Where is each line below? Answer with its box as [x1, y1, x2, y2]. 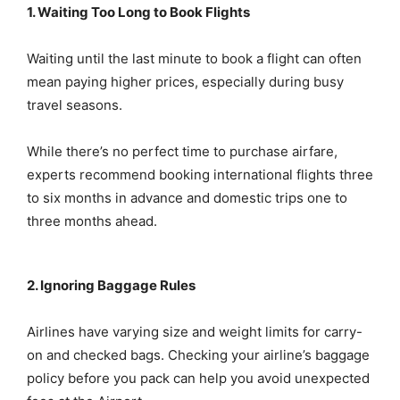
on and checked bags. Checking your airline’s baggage [27, 346, 370, 364]
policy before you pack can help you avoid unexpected [27, 370, 370, 387]
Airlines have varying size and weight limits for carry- [27, 323, 362, 341]
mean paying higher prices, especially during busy [27, 73, 344, 91]
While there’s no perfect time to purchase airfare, [27, 143, 337, 161]
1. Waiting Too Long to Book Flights [27, 4, 250, 21]
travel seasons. [27, 96, 122, 114]
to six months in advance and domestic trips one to [27, 189, 347, 207]
